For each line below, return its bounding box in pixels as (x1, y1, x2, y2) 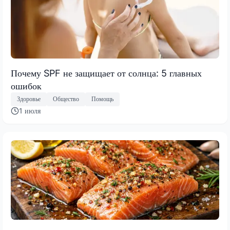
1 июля (19, 106, 41, 115)
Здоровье (17, 95, 41, 103)
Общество (53, 95, 79, 103)
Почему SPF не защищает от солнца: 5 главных (11, 67, 202, 79)
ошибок (11, 80, 42, 91)
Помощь (91, 95, 113, 103)
